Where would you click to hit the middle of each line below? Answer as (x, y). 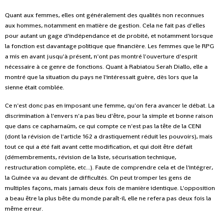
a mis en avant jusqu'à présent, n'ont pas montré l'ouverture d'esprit (101, 56)
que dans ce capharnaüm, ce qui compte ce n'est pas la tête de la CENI (103, 126)
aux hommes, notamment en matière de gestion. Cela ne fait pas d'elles (105, 25)
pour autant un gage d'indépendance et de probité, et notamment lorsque (109, 35)
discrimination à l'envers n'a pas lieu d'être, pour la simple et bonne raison (109, 115)
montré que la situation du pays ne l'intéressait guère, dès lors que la (101, 77)
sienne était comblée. (35, 87)
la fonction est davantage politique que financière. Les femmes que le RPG (110, 46)
